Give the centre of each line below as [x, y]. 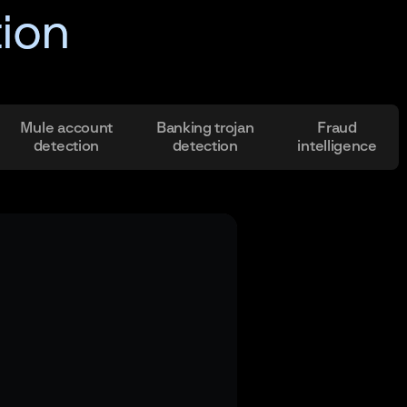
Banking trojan [205, 128]
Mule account [66, 128]
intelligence [337, 146]
